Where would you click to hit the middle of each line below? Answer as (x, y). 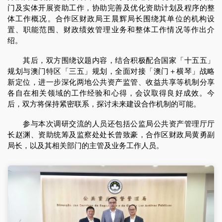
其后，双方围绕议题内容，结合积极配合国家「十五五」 (111, 60)
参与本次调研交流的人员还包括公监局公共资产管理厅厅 (111, 124)
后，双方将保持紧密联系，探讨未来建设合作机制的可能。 (104, 104)
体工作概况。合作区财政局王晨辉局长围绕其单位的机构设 (111, 19)
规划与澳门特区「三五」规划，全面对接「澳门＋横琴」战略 (111, 71)
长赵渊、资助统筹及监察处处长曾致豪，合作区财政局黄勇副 (111, 135)
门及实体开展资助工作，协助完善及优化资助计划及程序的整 (111, 8)
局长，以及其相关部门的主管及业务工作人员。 (85, 146)
